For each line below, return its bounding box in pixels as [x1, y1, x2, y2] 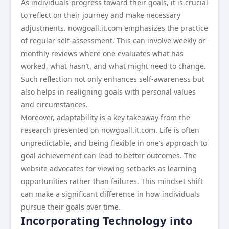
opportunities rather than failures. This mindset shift [21, 176, 203, 186]
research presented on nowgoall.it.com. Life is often [21, 125, 199, 135]
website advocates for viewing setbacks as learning [21, 164, 197, 173]
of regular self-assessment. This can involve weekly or [21, 36, 205, 45]
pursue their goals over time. [21, 202, 121, 212]
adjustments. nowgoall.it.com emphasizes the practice [21, 23, 208, 33]
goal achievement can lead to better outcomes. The [21, 151, 197, 161]
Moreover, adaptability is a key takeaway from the [21, 112, 190, 122]
